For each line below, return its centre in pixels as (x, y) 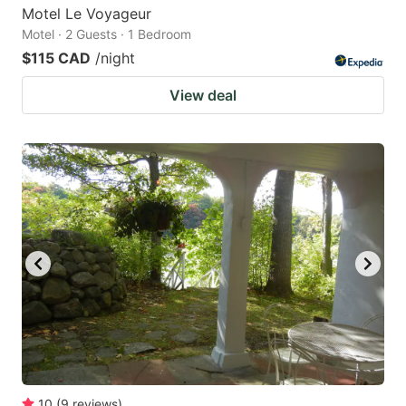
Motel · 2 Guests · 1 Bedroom (106, 34)
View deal (203, 95)
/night (115, 58)
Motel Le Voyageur (87, 13)
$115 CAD (56, 58)
